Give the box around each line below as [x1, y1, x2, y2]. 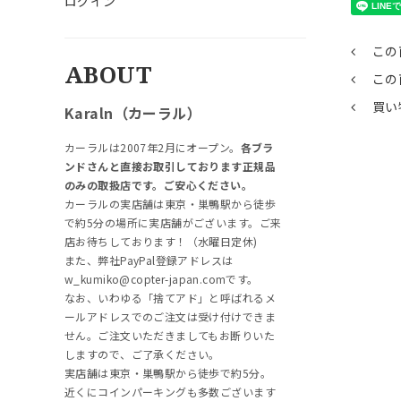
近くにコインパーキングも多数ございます [64, 383, 276, 399]
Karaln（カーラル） [64, 101, 202, 124]
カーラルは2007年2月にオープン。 [64, 139, 241, 155]
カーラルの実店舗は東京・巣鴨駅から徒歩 [64, 195, 276, 211]
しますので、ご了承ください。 [64, 346, 220, 362]
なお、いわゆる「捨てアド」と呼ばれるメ [64, 289, 276, 305]
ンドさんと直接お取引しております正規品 [64, 158, 276, 174]
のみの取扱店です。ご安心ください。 [64, 176, 253, 192]
